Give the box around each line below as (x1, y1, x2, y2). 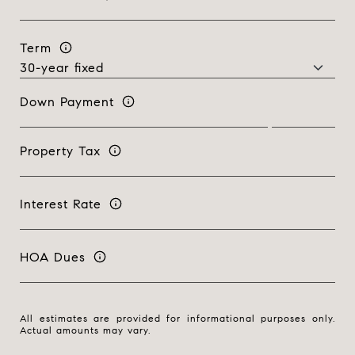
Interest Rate (20, 196, 101, 212)
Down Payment (20, 94, 114, 109)
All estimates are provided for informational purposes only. (20, 312, 335, 324)
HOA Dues (20, 249, 86, 265)
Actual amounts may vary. (20, 324, 151, 336)
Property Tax (20, 143, 101, 158)
